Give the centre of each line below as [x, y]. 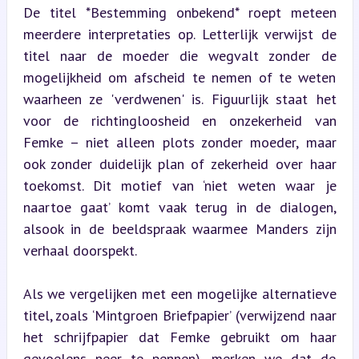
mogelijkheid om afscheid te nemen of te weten [179, 77]
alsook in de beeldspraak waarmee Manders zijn [179, 228]
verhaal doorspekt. [80, 250]
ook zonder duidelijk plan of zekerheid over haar [179, 163]
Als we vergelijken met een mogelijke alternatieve [179, 293]
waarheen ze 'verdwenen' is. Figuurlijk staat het [179, 99]
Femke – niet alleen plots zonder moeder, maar [179, 142]
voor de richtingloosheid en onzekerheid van [179, 120]
